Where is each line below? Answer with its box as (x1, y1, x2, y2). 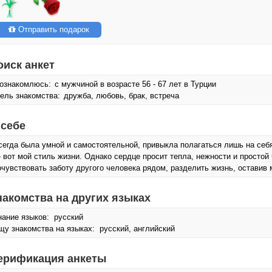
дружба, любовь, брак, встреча (61, 91, 179, 100)
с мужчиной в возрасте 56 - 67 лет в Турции (55, 80, 216, 89)
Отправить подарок (16, 25, 89, 34)
